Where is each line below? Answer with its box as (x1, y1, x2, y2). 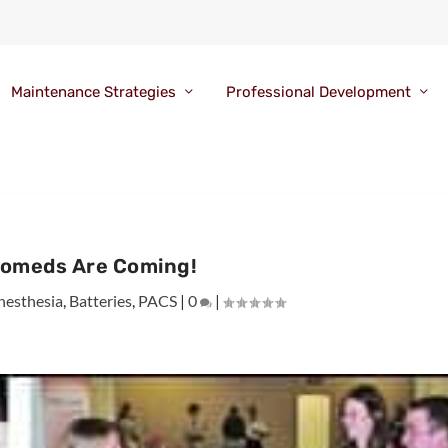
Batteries (69, 290, 133, 310)
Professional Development (225, 83, 411, 102)
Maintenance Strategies (10, 83, 176, 102)
